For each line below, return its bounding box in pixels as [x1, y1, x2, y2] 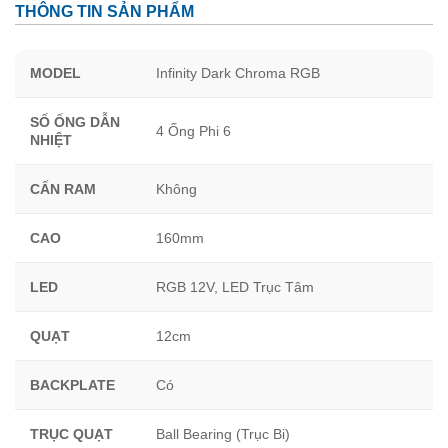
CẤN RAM [30, 180, 96, 197]
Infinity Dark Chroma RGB [156, 64, 320, 81]
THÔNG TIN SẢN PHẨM [15, 2, 194, 20]
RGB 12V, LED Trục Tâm [156, 278, 314, 295]
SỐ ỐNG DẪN [30, 113, 120, 130]
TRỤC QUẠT [30, 425, 113, 442]
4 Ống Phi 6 [156, 122, 231, 139]
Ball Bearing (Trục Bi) [156, 425, 290, 442]
